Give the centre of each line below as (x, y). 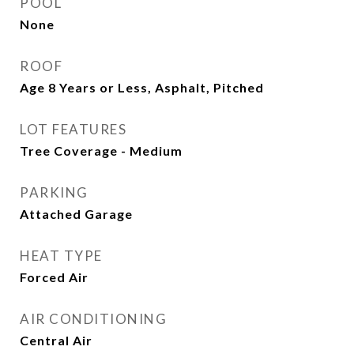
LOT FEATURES (73, 129)
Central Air (56, 340)
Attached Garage (76, 214)
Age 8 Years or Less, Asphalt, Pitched (142, 87)
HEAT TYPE (61, 256)
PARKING (54, 192)
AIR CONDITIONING (93, 319)
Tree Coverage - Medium (101, 151)
